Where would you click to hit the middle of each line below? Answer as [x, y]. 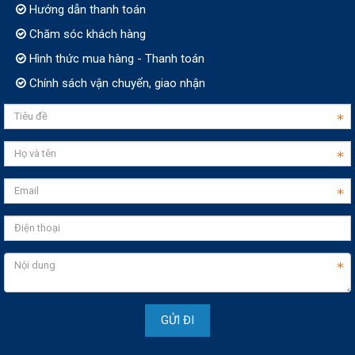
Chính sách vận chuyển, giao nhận [116, 83]
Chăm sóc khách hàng [86, 34]
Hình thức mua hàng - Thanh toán [115, 58]
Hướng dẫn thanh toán [86, 9]
